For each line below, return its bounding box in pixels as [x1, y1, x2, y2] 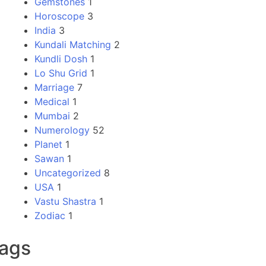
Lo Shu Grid [34, 66, 87, 79]
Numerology [34, 123, 90, 136]
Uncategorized [34, 166, 101, 179]
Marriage [34, 81, 74, 93]
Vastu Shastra [34, 195, 96, 207]
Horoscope [34, 9, 84, 22]
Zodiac [34, 209, 65, 221]
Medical [34, 95, 69, 107]
